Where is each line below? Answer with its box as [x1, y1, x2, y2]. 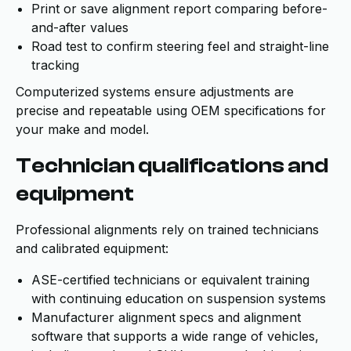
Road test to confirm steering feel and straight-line [31, 38, 329, 54]
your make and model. [16, 121, 149, 137]
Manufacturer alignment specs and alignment [31, 309, 301, 325]
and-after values [31, 20, 128, 35]
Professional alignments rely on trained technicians [16, 222, 319, 237]
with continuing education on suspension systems [31, 291, 326, 306]
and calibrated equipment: [16, 241, 168, 256]
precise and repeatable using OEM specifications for [16, 103, 326, 118]
